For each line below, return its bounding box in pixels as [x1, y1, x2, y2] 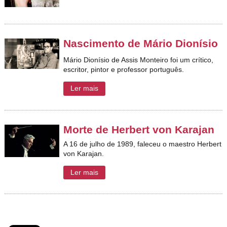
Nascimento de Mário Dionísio [63, 37, 218, 50]
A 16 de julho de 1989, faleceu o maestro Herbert [63, 140, 222, 148]
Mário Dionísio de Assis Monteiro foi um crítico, [63, 56, 214, 64]
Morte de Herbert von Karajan [63, 123, 215, 135]
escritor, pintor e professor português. [63, 65, 184, 74]
